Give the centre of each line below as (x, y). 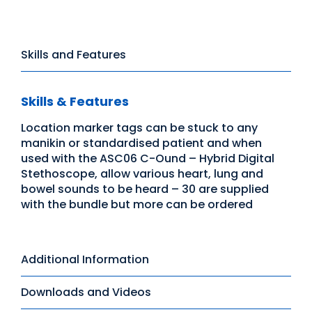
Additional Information (85, 259)
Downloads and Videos (86, 292)
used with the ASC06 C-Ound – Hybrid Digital (148, 158)
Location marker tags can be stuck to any (139, 127)
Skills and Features (73, 54)
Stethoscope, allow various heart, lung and (142, 173)
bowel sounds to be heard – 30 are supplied (145, 189)
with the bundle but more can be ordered (137, 204)
